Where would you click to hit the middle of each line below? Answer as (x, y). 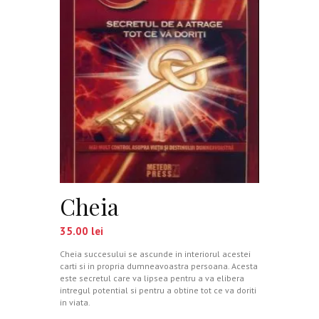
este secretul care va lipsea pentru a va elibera (152, 278)
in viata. (75, 302)
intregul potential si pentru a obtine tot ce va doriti (158, 290)
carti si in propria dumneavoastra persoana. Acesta (159, 266)
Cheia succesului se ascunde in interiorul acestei (155, 253)
